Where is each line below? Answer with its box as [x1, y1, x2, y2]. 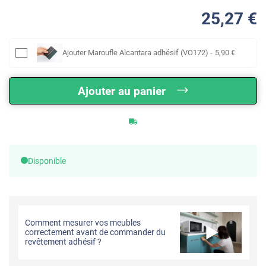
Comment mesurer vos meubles [25, 218, 141, 228]
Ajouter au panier [78, 84, 166, 98]
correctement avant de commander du [25, 227, 166, 237]
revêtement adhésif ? [25, 237, 102, 247]
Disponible [28, 156, 66, 166]
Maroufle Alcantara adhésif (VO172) [87, 47, 208, 57]
